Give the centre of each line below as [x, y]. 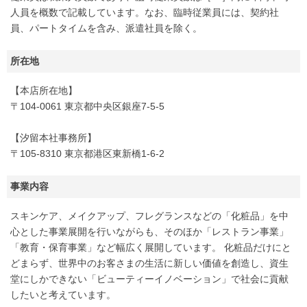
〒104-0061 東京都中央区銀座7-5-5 [87, 106]
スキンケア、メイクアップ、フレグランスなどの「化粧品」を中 [149, 216]
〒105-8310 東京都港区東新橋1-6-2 [87, 153]
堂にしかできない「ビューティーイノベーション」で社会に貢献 [149, 279]
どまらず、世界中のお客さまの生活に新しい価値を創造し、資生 [149, 263]
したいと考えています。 [63, 294]
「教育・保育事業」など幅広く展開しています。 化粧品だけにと [151, 247]
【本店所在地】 [44, 90]
